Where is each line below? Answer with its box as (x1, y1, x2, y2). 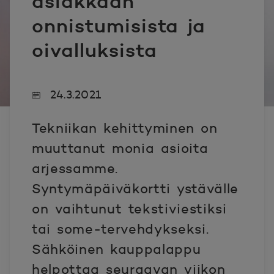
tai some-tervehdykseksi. (32, 221, 209, 237)
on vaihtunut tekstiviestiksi (32, 201, 227, 217)
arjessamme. (32, 160, 118, 177)
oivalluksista (32, 38, 157, 62)
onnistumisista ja (32, 13, 206, 38)
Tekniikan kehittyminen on (32, 120, 218, 136)
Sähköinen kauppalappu (32, 241, 201, 257)
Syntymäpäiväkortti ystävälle (32, 180, 239, 197)
